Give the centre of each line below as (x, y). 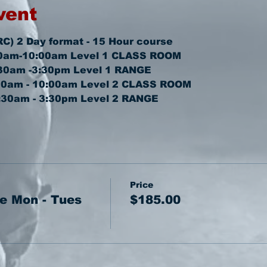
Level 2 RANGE (119, 99)
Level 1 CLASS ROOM (125, 56)
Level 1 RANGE (112, 70)
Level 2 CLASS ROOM (136, 84)
